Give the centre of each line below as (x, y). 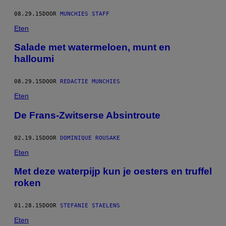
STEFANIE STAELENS (90, 206)
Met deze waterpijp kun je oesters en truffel (113, 172)
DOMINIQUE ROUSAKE (90, 138)
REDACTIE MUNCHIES (90, 82)
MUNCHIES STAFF (85, 14)
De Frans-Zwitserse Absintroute (87, 115)
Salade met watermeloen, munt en (92, 47)
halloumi (34, 59)
